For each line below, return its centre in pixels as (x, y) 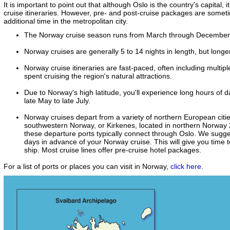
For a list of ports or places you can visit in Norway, (87, 166)
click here (186, 166)
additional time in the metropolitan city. (66, 21)
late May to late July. (57, 100)
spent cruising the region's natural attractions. (98, 76)
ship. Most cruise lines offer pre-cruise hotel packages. (113, 150)
